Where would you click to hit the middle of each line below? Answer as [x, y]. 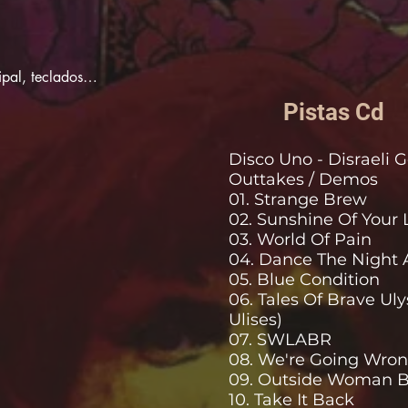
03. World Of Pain [300, 240]
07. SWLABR [280, 340]
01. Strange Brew [298, 199]
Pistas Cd [334, 112]
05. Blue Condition [304, 280]
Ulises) [255, 320]
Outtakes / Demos [303, 179]
